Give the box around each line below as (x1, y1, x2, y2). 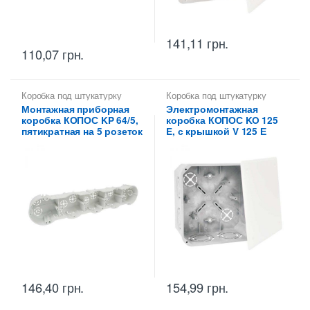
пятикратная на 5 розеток (21, 125, 143, 138)
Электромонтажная (166, 102, 258, 116)
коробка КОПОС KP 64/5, (21, 113, 138, 127)
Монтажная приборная (21, 102, 129, 116)
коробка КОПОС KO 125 (166, 113, 278, 127)
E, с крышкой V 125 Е (166, 125, 266, 138)
